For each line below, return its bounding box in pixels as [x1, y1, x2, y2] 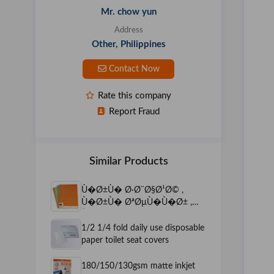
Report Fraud [106, 106, 160, 116]
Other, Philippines [91, 39, 166, 49]
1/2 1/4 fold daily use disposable [81, 223, 204, 232]
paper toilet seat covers [81, 235, 169, 245]
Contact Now [106, 64, 160, 73]
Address [114, 26, 143, 34]
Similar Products [89, 155, 168, 167]
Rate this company [95, 91, 172, 100]
